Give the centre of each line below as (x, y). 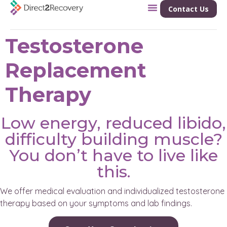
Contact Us (188, 9)
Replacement (76, 70)
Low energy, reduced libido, (113, 123)
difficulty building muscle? (113, 139)
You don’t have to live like (113, 155)
